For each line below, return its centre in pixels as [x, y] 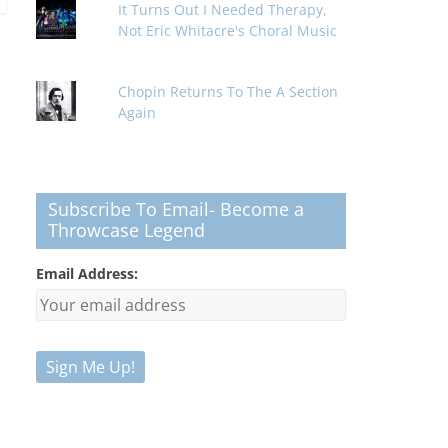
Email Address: [87, 273]
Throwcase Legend [126, 230]
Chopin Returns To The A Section [228, 91]
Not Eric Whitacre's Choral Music [228, 30]
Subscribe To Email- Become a [176, 209]
